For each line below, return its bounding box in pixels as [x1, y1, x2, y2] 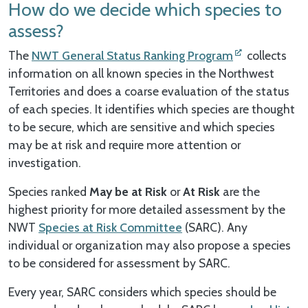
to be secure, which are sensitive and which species [8, 119, 275, 134]
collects [244, 47, 287, 63]
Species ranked [8, 184, 87, 199]
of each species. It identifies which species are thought [8, 101, 295, 116]
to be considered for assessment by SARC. [8, 255, 230, 270]
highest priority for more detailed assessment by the [8, 201, 285, 217]
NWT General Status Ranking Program [32, 47, 233, 63]
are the [220, 184, 260, 199]
